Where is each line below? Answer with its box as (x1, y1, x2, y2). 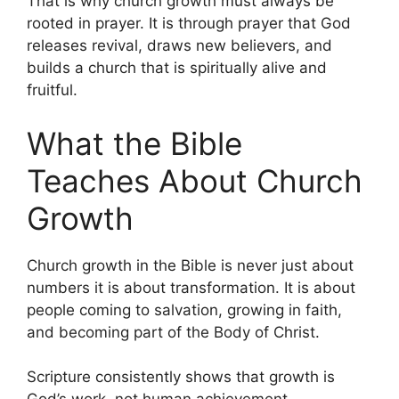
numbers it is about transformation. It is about (27, 278, 355, 297)
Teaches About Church (27, 161, 362, 199)
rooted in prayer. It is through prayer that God (27, 14, 351, 33)
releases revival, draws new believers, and (27, 37, 332, 55)
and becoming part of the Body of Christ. (27, 322, 320, 341)
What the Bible (27, 124, 242, 162)
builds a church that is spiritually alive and (27, 59, 327, 77)
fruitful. (27, 81, 77, 100)
